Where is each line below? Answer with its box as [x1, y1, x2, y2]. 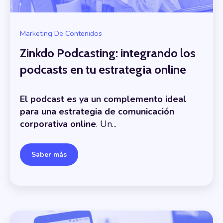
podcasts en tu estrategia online [20, 62, 186, 77]
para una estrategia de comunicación [20, 106, 174, 118]
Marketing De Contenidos [20, 28, 102, 39]
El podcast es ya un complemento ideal [20, 93, 186, 106]
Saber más [31, 149, 67, 159]
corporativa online [20, 118, 96, 130]
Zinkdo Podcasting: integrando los [20, 45, 196, 60]
